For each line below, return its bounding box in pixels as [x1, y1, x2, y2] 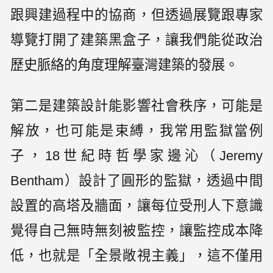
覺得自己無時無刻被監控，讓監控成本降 [10, 223, 263, 239]
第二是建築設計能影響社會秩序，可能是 [10, 98, 263, 114]
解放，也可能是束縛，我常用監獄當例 [10, 123, 263, 139]
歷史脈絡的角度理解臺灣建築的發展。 [10, 57, 239, 73]
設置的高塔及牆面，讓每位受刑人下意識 [10, 198, 263, 214]
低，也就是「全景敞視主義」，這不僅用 [10, 248, 263, 264]
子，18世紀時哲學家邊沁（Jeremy [10, 148, 263, 164]
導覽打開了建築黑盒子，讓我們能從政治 [10, 32, 263, 48]
